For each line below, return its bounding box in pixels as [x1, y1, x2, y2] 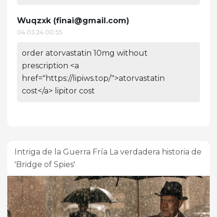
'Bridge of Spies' [15, 159, 75, 169]
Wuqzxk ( [17, 15, 56, 25]
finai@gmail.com [56, 15, 126, 25]
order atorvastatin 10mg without [22, 48, 148, 58]
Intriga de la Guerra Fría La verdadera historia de [15, 147, 201, 156]
